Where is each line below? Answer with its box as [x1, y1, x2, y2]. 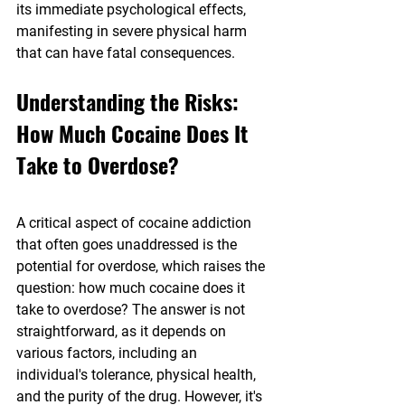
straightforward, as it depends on [16, 323, 230, 341]
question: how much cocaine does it [16, 279, 249, 297]
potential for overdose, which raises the [16, 258, 268, 276]
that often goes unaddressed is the [16, 236, 240, 254]
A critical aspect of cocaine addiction [16, 214, 255, 232]
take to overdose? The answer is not [16, 301, 249, 319]
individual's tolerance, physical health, [16, 366, 259, 384]
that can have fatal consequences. [16, 44, 235, 62]
